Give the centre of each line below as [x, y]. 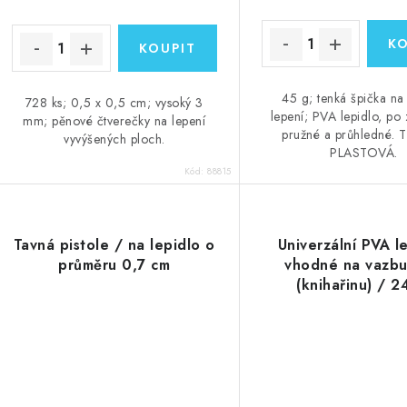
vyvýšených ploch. [114, 139]
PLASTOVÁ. [364, 153]
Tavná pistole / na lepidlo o [114, 245]
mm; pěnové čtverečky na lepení [114, 121]
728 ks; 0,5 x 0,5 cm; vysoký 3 [114, 103]
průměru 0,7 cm [114, 265]
